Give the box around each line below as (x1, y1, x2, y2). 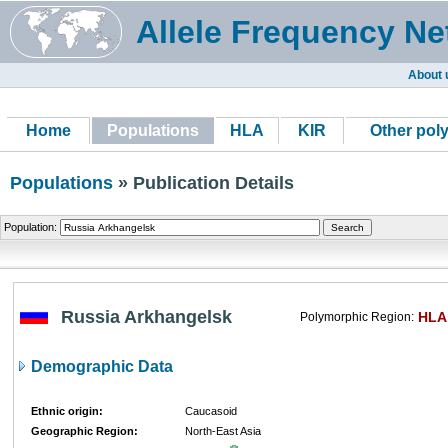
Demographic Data (27, 358, 173, 375)
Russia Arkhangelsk (61, 307, 232, 327)
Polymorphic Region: (300, 310, 414, 324)
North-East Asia (185, 425, 261, 437)
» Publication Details (113, 173, 294, 193)
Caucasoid (185, 405, 237, 417)
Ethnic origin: (31, 405, 103, 417)
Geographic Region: (31, 425, 138, 437)
